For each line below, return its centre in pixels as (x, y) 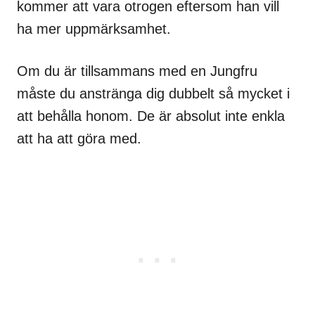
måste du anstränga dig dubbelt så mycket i (153, 94)
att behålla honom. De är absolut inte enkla (151, 116)
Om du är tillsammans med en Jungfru (137, 71)
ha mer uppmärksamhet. (94, 29)
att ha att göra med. (79, 139)
